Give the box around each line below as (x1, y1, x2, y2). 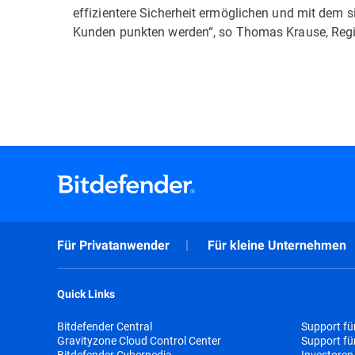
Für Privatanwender (57, 238, 170, 253)
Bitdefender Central (57, 319, 152, 334)
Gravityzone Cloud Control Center (57, 333, 221, 348)
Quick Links (57, 288, 115, 300)
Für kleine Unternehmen (208, 238, 346, 253)
